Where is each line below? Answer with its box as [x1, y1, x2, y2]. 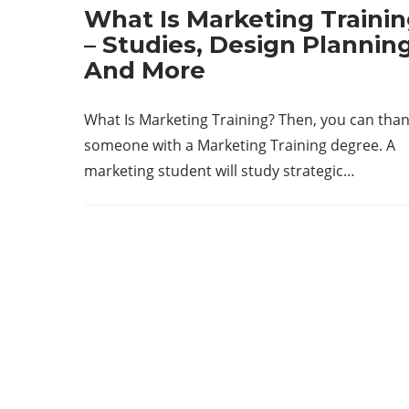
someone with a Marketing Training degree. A [84, 135, 395, 155]
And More [84, 56, 205, 85]
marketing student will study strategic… [84, 161, 355, 181]
